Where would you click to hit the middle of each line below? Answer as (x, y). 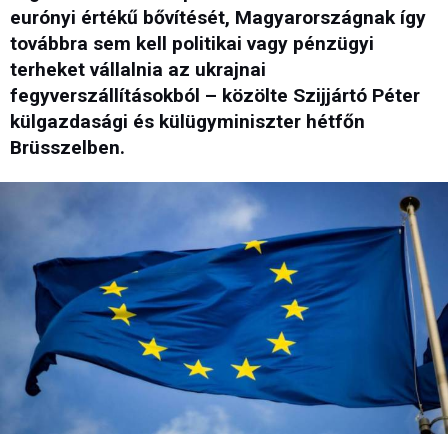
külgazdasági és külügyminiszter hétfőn (187, 122)
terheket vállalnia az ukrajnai (138, 70)
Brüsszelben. (67, 148)
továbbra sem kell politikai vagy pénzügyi (192, 44)
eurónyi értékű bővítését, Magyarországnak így (218, 18)
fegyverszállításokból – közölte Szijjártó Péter (215, 96)
